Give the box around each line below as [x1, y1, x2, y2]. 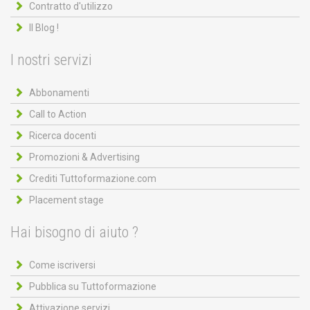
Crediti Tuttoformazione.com [29, 172, 156, 184]
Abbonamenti [29, 86, 89, 98]
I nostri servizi [10, 51, 92, 69]
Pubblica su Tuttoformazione [29, 280, 156, 292]
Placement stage [29, 194, 104, 206]
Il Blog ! [29, 21, 59, 33]
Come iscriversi [29, 259, 95, 271]
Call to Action [29, 108, 86, 120]
